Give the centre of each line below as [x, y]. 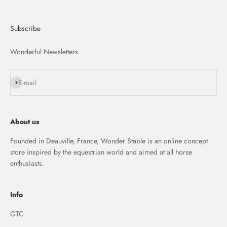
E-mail [27, 83]
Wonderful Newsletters [44, 52]
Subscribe [25, 28]
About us [25, 122]
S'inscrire [24, 82]
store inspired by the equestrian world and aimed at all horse [101, 152]
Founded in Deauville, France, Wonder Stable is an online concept [109, 141]
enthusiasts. [27, 163]
